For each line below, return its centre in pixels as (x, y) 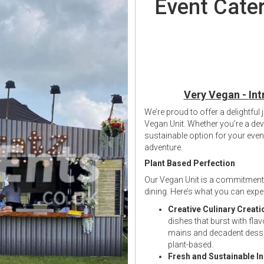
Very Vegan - (216, 95)
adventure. (164, 148)
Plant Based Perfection (190, 164)
